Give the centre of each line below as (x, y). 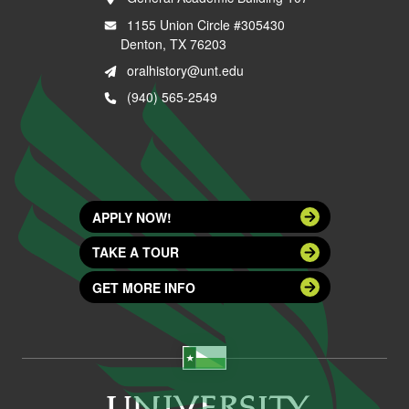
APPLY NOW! (131, 217)
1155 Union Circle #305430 (202, 24)
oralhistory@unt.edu (185, 71)
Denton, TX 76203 (173, 43)
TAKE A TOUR (135, 252)
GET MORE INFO (143, 287)
